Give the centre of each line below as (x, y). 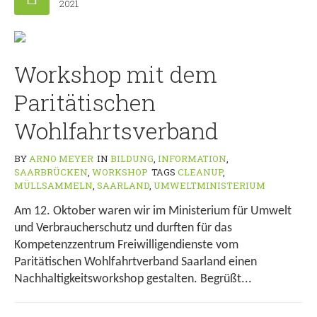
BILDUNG (132, 159)
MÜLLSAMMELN (53, 186)
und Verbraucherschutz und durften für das (123, 229)
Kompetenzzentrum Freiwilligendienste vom (126, 246)
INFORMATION (192, 159)
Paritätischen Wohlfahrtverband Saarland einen (136, 263)
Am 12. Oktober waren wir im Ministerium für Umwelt (153, 212)
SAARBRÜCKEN (51, 172)
